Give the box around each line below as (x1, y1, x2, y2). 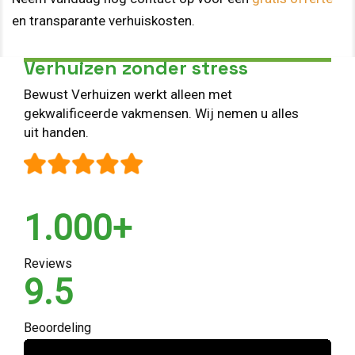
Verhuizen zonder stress (24, 55, 248, 80)
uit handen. (24, 124, 89, 141)
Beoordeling (24, 320, 91, 336)
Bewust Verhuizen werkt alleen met (24, 86, 232, 103)
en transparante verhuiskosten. (12, 12, 195, 29)
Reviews (24, 256, 72, 272)
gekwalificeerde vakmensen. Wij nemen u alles (24, 105, 299, 122)
